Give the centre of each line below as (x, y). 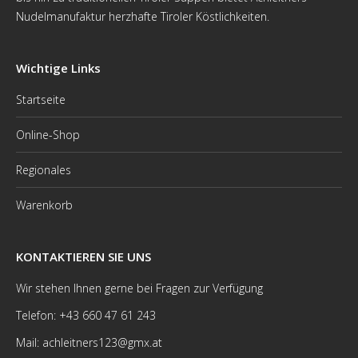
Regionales (44, 170)
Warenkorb (44, 205)
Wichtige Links (58, 68)
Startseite (41, 99)
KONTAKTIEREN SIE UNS (84, 257)
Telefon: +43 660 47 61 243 (86, 315)
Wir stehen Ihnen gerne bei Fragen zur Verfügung (139, 288)
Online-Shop (48, 135)
